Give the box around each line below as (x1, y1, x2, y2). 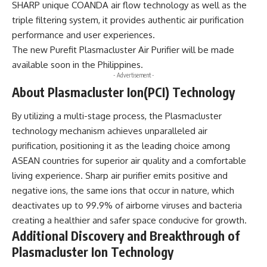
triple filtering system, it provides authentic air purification (12, 14, 244, 26)
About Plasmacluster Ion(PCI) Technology (12, 84, 235, 101)
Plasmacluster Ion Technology (12, 243, 173, 260)
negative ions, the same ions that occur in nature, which (12, 184, 234, 196)
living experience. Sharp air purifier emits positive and (12, 169, 228, 181)
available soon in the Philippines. (12, 59, 143, 71)
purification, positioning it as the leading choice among (12, 139, 230, 151)
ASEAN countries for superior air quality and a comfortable (12, 154, 246, 166)
